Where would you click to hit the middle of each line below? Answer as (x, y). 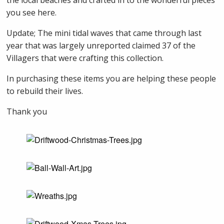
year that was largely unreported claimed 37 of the (101, 46)
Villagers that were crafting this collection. (85, 58)
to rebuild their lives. (45, 91)
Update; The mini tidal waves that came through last (104, 33)
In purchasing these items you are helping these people (111, 79)
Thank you (27, 112)
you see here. (32, 13)
